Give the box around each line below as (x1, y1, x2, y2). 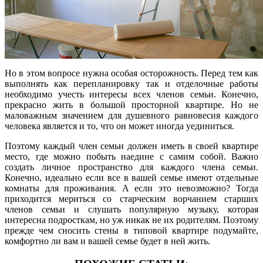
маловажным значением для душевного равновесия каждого (5, 110, 258, 120)
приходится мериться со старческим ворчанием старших (5, 194, 258, 204)
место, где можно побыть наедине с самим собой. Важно (5, 151, 258, 161)
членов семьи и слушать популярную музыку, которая (5, 204, 258, 214)
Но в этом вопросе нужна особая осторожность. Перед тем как (5, 68, 258, 78)
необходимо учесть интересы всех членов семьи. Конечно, (5, 89, 258, 99)
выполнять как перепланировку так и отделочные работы (5, 79, 258, 89)
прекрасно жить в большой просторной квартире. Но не (5, 100, 258, 110)
